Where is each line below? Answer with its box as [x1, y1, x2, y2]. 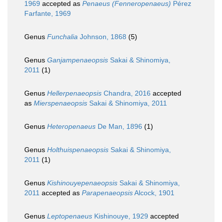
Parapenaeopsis [82, 189, 133, 197]
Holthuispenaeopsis [47, 146, 109, 154]
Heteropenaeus [47, 122, 96, 131]
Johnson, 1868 [78, 33, 126, 41]
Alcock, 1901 [133, 189, 174, 197]
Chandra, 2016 [102, 89, 151, 98]
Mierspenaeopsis [34, 99, 87, 108]
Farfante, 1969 [24, 9, 71, 18]
